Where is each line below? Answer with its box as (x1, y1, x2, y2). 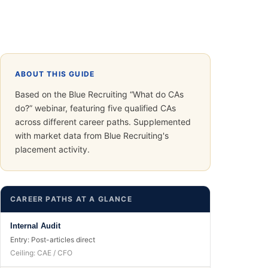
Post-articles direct (31, 235, 95, 245)
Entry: (10, 235, 31, 245)
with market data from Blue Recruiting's (15, 130, 169, 141)
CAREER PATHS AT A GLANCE (10, 194, 132, 203)
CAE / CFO (37, 248, 72, 257)
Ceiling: (10, 248, 37, 257)
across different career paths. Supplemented (15, 117, 191, 127)
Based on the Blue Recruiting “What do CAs (15, 89, 184, 99)
